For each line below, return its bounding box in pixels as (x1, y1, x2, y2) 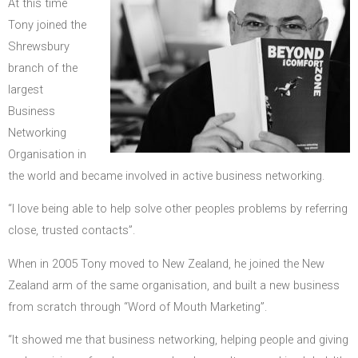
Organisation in (8, 146, 86, 161)
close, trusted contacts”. (8, 223, 135, 238)
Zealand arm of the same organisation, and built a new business (8, 277, 340, 292)
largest (8, 82, 43, 97)
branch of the (8, 60, 78, 75)
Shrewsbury (8, 38, 70, 54)
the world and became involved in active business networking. (8, 168, 324, 183)
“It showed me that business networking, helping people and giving (8, 332, 348, 348)
